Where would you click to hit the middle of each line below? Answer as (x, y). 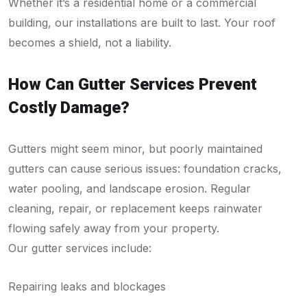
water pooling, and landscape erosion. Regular (130, 188)
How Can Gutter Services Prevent (133, 84)
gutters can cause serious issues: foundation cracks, (145, 168)
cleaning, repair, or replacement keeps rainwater (135, 208)
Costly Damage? (69, 107)
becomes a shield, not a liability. (90, 42)
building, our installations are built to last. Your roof (142, 22)
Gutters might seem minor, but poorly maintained (135, 148)
